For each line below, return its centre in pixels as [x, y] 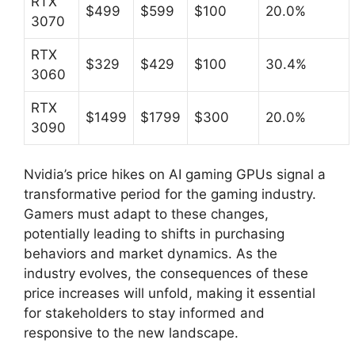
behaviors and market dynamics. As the [151, 254]
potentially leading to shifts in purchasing [154, 234]
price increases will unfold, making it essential [170, 293]
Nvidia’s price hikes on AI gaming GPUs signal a [175, 174]
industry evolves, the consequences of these [166, 273]
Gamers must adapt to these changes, [146, 214]
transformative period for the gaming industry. [170, 194]
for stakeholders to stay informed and [144, 313]
